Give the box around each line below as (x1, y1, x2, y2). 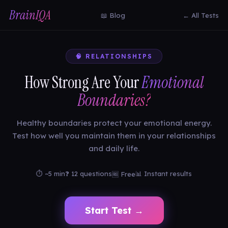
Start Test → (84, 205, 144, 216)
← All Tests (183, 11, 219, 19)
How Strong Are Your (24, 72, 141, 93)
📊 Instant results (135, 169, 192, 178)
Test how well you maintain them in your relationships (12, 131, 216, 140)
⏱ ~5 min (36, 169, 65, 178)
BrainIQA (9, 7, 51, 23)
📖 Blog (100, 11, 125, 19)
